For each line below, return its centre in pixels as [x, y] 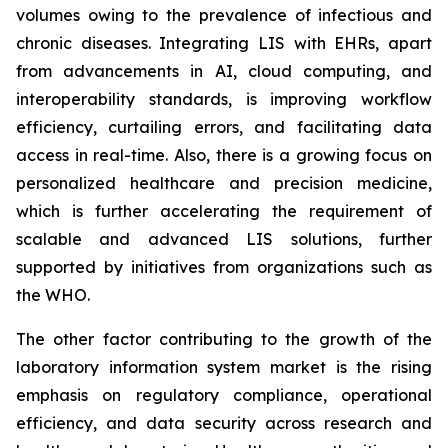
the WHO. [53, 295]
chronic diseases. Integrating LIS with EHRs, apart [224, 43]
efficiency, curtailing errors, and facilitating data [224, 127]
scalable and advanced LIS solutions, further [224, 239]
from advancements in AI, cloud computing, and [224, 71]
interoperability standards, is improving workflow [224, 99]
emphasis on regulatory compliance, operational [224, 395]
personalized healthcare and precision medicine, [224, 183]
